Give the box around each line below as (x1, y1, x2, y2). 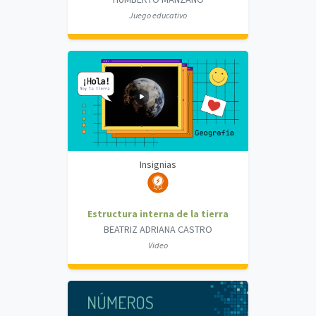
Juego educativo (129, 10, 187, 21)
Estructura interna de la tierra (87, 207, 229, 221)
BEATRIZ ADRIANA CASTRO (104, 223, 212, 236)
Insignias (140, 158, 176, 171)
